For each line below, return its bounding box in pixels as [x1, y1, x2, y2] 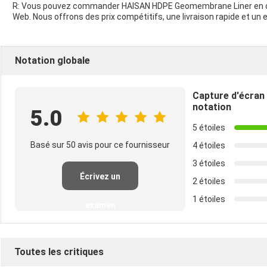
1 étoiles [193, 194, 225, 204]
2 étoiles [193, 176, 225, 186]
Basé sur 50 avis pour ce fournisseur [30, 139, 170, 150]
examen [85, 200, 116, 210]
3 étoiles [193, 158, 225, 168]
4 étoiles [193, 140, 225, 150]
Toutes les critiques [14, 246, 104, 257]
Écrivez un [80, 171, 120, 181]
